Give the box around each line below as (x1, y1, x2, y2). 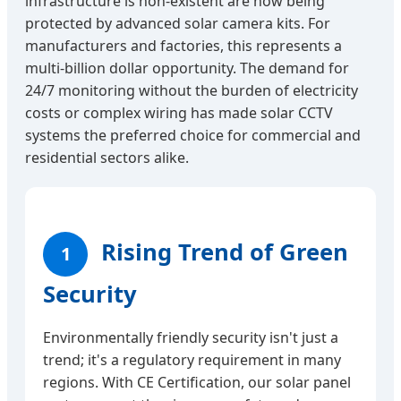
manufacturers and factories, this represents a (25, 36, 342, 56)
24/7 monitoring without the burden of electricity (25, 81, 358, 101)
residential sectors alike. (25, 148, 189, 168)
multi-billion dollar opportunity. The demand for (25, 58, 349, 79)
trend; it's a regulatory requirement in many (43, 350, 341, 371)
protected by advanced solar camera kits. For (25, 13, 330, 34)
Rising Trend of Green (101, 236, 348, 269)
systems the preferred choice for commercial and (25, 125, 361, 146)
